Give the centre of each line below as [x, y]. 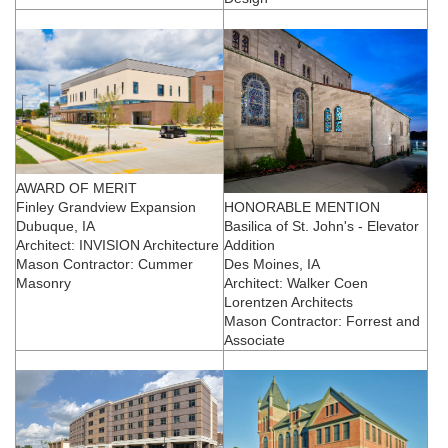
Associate [254, 339]
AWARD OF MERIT [76, 187]
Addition [249, 244]
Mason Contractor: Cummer [104, 263]
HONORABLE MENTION [302, 206]
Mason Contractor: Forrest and [322, 320]
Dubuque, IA [55, 225]
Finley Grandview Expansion [106, 206]
